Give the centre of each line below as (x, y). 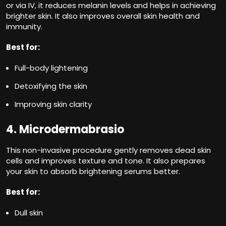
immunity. (24, 26)
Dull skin (29, 212)
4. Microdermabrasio (65, 129)
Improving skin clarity (53, 104)
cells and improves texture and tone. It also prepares (106, 160)
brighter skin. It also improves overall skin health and (103, 16)
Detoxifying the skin (51, 86)
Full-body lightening (51, 68)
